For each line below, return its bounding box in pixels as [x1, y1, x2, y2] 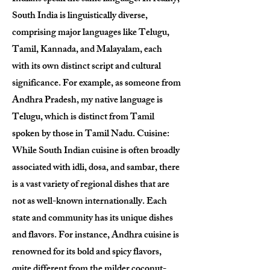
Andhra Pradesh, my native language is [12, 92, 163, 110]
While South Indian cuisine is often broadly [12, 143, 180, 160]
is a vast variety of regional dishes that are [12, 177, 169, 194]
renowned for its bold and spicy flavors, [12, 244, 162, 262]
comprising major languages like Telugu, [12, 25, 169, 42]
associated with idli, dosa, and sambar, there [12, 160, 180, 177]
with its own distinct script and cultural [12, 58, 161, 76]
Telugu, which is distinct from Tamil [12, 109, 154, 127]
